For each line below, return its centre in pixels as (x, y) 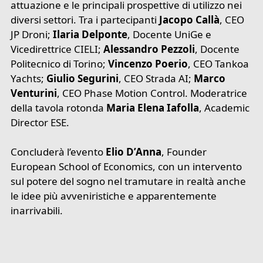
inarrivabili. (37, 211)
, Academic (225, 107)
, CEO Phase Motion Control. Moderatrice (152, 93)
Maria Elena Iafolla (153, 107)
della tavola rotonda (59, 107)
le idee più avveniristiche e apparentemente (114, 196)
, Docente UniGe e (170, 34)
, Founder (184, 152)
